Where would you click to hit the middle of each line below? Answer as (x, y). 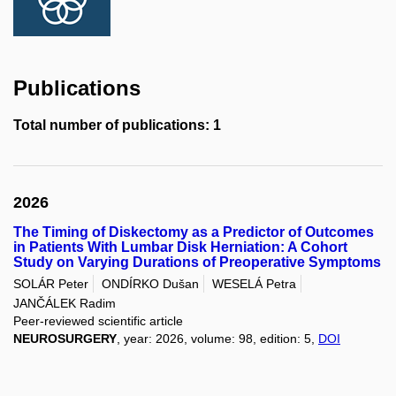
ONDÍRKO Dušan (150, 284)
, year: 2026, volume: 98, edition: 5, (217, 338)
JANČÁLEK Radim (65, 303)
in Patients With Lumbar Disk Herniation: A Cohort (180, 247)
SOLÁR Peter (51, 284)
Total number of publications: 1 (117, 126)
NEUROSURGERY (65, 338)
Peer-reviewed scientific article (98, 320)
